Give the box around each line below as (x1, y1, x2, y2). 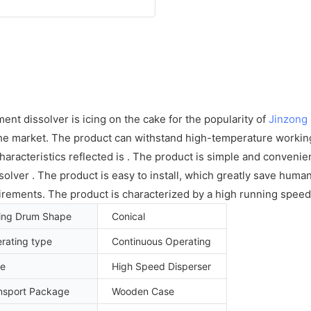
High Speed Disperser (112, 260, 211, 272)
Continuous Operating (112, 235, 211, 247)
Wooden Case (112, 285, 174, 297)
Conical (112, 210, 145, 222)
